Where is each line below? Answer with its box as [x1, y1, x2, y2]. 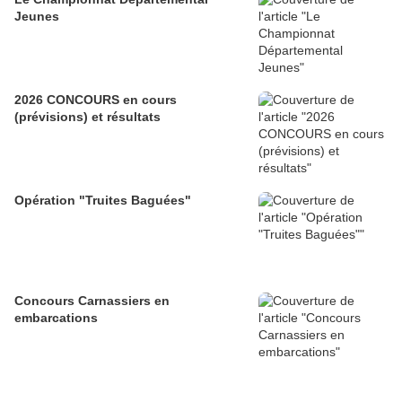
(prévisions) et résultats [14, 109, 161, 124]
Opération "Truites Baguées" [14, 192, 191, 207]
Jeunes [14, 8, 59, 23]
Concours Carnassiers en [14, 293, 170, 308]
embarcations [14, 310, 98, 325]
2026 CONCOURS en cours [14, 92, 177, 107]
